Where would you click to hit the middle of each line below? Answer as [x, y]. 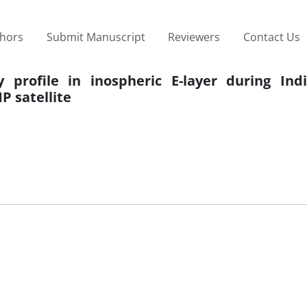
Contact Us [271, 37]
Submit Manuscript [96, 37]
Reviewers [194, 37]
